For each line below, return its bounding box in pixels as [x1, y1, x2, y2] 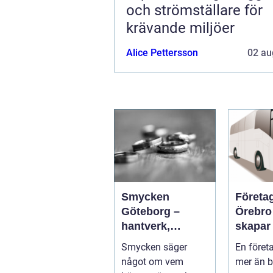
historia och [121, 234, 183, 247]
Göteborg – [121, 205, 180, 218]
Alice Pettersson [126, 46, 198, 58]
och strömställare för [126, 1, 263, 19]
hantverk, [121, 219, 170, 232]
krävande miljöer [126, 19, 235, 37]
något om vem [121, 255, 183, 268]
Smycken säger [121, 241, 187, 253]
